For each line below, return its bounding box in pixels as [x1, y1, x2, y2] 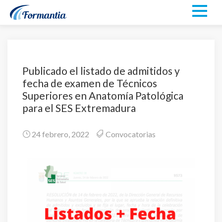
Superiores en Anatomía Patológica [22, 89, 183, 102]
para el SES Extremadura [22, 102, 136, 114]
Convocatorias [106, 129, 156, 139]
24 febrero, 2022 [30, 129, 89, 139]
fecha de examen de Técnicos [22, 77, 157, 89]
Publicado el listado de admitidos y [22, 64, 180, 77]
